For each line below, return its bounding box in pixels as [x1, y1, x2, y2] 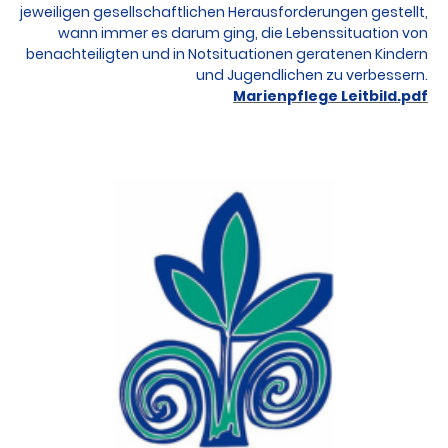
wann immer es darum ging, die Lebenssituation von [58, 22, 428, 43]
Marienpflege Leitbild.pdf [233, 85, 428, 106]
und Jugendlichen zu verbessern [196, 64, 425, 85]
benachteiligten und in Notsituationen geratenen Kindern [26, 43, 428, 64]
